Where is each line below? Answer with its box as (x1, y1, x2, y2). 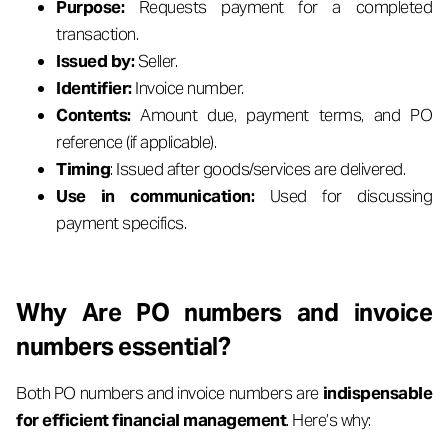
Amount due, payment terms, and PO (140, 104, 433, 126)
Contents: (56, 104, 141, 126)
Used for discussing (269, 185, 433, 207)
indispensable (322, 382, 432, 404)
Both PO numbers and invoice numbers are (16, 382, 323, 404)
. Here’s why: (286, 409, 371, 431)
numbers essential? (16, 331, 230, 362)
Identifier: (56, 77, 132, 99)
